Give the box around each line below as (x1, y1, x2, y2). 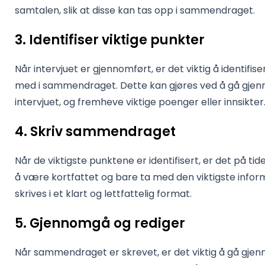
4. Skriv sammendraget (15, 122, 176, 141)
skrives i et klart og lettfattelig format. (15, 187, 192, 201)
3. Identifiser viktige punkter (15, 31, 205, 49)
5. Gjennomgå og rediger (15, 214, 185, 232)
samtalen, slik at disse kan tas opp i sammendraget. (15, 4, 255, 17)
